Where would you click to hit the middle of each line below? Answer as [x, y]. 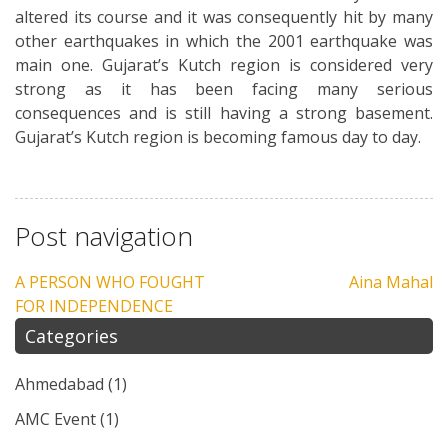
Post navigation [104, 235]
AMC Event [55, 419]
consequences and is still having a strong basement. [224, 112]
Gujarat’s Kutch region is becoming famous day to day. [218, 136]
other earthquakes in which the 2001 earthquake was [224, 40]
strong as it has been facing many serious [224, 88]
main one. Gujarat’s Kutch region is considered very [224, 64]
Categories [71, 336]
